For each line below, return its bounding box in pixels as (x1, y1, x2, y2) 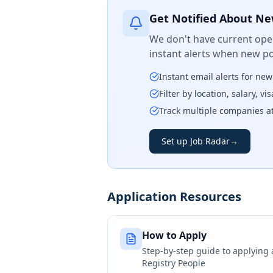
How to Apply (142, 229, 207, 242)
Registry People (142, 257, 205, 269)
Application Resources (107, 188, 241, 205)
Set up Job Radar (161, 135, 230, 147)
